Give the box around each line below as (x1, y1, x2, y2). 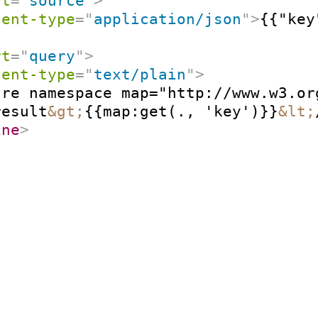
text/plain (94, 65, 187, 83)
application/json (94, 9, 242, 28)
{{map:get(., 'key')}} (84, 102, 279, 120)
